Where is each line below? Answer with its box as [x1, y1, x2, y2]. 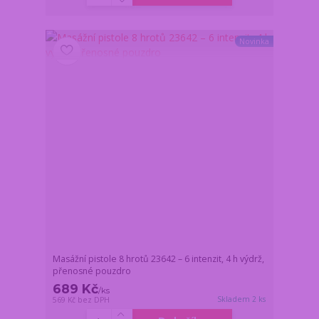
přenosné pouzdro [53, 264, 132, 277]
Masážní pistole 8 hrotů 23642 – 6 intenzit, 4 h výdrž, [53, 252, 265, 265]
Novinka [239, 36, 269, 47]
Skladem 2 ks [217, 293, 266, 304]
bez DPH [78, 294, 110, 305]
